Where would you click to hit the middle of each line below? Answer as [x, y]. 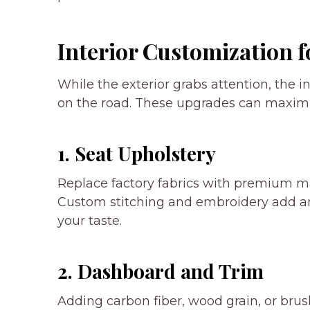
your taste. [90, 220]
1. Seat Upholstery [137, 153]
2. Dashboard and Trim [161, 271]
